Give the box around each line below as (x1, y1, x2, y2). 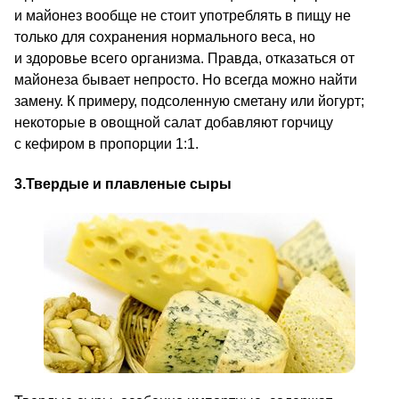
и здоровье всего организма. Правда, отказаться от (14, 51, 354, 66)
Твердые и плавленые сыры (26, 176, 232, 191)
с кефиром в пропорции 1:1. (14, 136, 199, 151)
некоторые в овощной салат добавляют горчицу (14, 115, 333, 130)
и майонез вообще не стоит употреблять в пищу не (14, 8, 351, 23)
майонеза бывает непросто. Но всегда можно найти (14, 72, 357, 87)
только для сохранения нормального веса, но (14, 29, 315, 45)
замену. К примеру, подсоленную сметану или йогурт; (14, 94, 364, 109)
